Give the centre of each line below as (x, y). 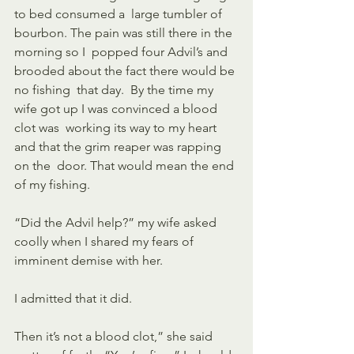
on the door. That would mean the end (126, 165)
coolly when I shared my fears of (105, 241)
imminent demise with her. (88, 260)
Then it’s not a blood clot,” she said (115, 336)
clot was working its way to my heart (117, 127)
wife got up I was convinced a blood (117, 108)
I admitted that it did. (73, 298)
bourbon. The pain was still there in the (125, 32)
